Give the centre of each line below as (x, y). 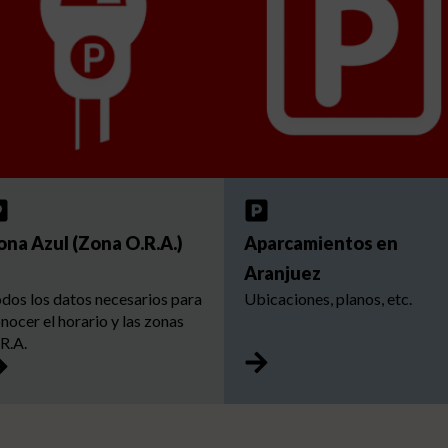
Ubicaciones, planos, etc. (328, 298)
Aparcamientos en (321, 242)
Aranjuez (282, 272)
